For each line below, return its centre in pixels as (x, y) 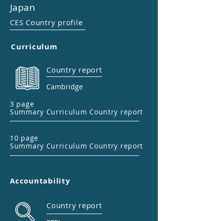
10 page (24, 138)
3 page (22, 104)
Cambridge (65, 87)
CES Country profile (46, 22)
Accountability (40, 181)
